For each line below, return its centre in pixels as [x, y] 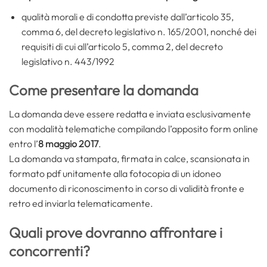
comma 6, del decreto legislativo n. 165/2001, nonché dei [139, 31]
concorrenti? [49, 251]
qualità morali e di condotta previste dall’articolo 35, [127, 16]
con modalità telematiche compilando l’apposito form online [133, 129]
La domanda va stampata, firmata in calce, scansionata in [129, 159]
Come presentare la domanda [104, 90]
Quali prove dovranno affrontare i [116, 233]
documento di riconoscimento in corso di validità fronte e [127, 189]
